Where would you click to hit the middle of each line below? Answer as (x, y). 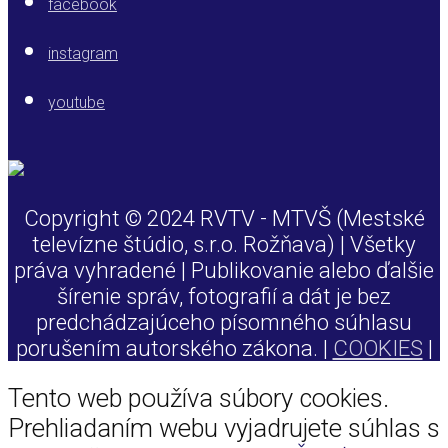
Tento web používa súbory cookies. (198, 397)
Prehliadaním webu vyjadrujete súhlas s (224, 427)
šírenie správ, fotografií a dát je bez (224, 295)
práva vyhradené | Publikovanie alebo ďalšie (224, 269)
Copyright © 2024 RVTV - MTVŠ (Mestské (224, 217)
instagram (83, 53)
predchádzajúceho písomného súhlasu (224, 321)
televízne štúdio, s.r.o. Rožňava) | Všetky (224, 243)
